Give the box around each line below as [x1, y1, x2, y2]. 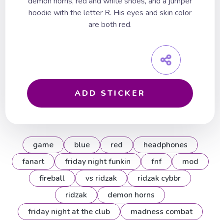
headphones [143, 139, 188, 151]
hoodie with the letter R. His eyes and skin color [28, 7, 192, 19]
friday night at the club [27, 206, 110, 218]
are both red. [88, 19, 132, 30]
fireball [39, 173, 65, 184]
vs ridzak [85, 173, 117, 184]
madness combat [130, 206, 192, 218]
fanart [22, 156, 44, 167]
